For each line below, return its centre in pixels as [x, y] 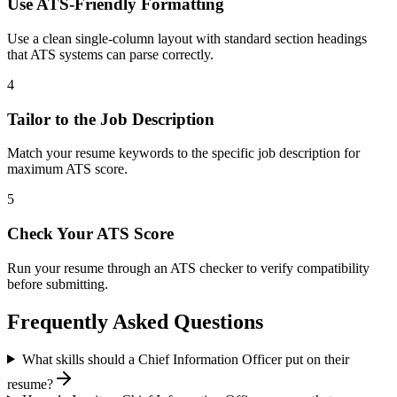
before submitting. [58, 284]
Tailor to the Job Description [111, 119]
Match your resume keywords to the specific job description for [183, 153]
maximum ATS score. [67, 169]
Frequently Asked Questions [135, 321]
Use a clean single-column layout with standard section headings [187, 38]
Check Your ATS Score [90, 233]
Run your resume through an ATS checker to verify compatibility [188, 268]
